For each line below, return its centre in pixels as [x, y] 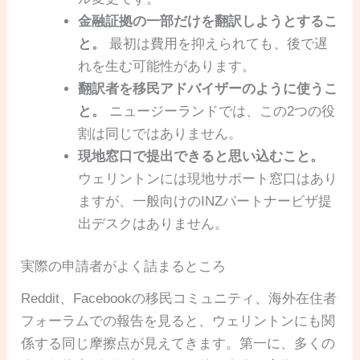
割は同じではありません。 [160, 133]
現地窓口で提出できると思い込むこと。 [201, 156]
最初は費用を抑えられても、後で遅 [217, 43]
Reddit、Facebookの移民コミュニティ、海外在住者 [179, 298]
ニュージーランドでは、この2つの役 [221, 111]
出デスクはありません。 [153, 223]
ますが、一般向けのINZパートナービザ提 [205, 201]
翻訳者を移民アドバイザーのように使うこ [208, 88]
